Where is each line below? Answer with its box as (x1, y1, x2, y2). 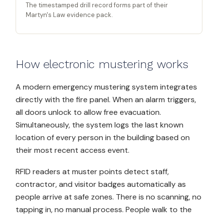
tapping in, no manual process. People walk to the (16, 204, 192, 215)
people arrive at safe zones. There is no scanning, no (16, 192, 201, 202)
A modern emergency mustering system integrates (16, 82, 197, 92)
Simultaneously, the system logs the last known (16, 120, 183, 130)
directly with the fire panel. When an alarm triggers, (16, 94, 196, 105)
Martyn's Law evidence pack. (26, 11, 113, 19)
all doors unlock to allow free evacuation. (16, 107, 161, 117)
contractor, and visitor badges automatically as (16, 179, 186, 189)
